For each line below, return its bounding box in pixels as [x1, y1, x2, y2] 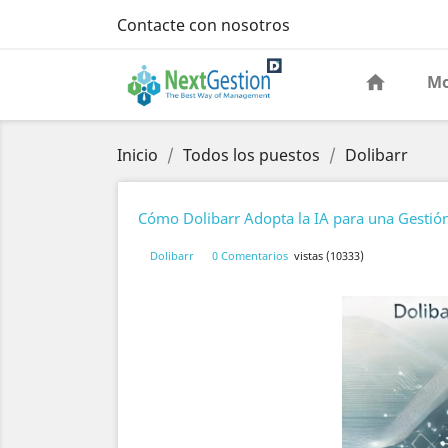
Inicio [117, 144, 158, 166]
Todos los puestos [183, 144, 320, 166]
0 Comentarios [212, 248, 288, 263]
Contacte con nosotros [117, 14, 290, 36]
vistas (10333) [294, 248, 364, 263]
